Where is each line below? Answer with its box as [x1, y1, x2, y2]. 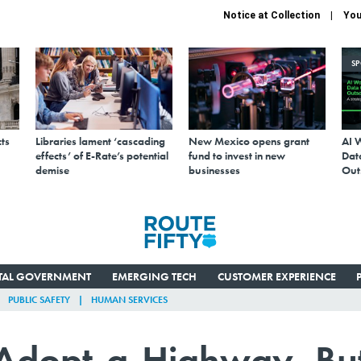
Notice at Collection [223, 10, 320, 21]
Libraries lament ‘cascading [35, 133, 165, 148]
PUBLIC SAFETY [8, 293, 70, 306]
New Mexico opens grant [189, 133, 309, 148]
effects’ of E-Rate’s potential [35, 147, 168, 163]
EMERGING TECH [111, 268, 197, 284]
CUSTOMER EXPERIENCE [217, 268, 336, 284]
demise [35, 162, 69, 177]
